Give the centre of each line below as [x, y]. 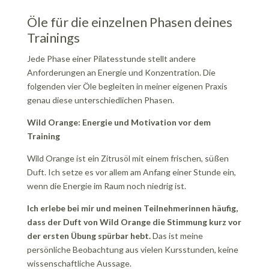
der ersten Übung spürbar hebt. [89, 236]
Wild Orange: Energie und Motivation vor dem [119, 122]
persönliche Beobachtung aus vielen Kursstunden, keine [132, 249]
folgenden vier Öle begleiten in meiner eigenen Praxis [127, 86]
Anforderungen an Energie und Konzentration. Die [121, 72]
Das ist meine [177, 236]
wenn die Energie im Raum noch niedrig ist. [106, 186]
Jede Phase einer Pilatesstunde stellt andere [111, 59]
